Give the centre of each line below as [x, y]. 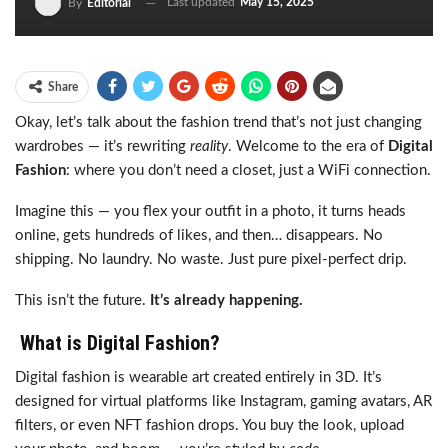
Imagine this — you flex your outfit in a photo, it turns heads [210, 211]
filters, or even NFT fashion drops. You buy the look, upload [209, 425]
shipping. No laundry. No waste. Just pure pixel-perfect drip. [211, 259]
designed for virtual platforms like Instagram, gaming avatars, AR [223, 401]
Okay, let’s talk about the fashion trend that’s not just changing [218, 122]
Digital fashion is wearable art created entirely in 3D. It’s [198, 377]
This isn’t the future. [82, 300]
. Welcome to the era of [308, 146]
